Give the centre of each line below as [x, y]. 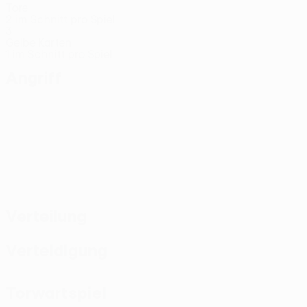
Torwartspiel [56, 293]
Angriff [34, 77]
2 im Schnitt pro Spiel [60, 19]
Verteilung [46, 216]
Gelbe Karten [38, 42]
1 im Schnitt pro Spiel [59, 54]
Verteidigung [57, 250]
